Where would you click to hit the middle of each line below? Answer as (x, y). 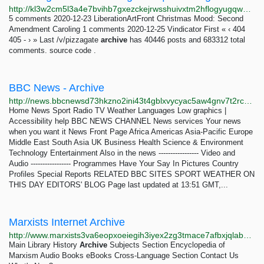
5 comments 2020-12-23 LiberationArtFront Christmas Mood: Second (126, 19)
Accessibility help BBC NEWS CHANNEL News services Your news (125, 121)
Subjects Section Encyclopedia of (166, 245)
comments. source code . (52, 50)
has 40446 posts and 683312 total (186, 40)
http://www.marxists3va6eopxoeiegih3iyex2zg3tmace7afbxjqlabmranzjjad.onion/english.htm (247, 235)
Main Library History (44, 245)
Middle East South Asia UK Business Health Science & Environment (126, 142)
